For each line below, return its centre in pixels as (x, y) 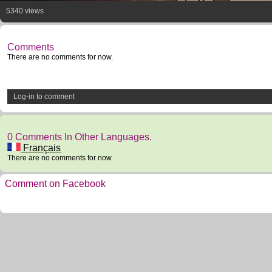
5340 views (25, 11)
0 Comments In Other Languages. (80, 137)
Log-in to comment (44, 97)
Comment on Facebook (55, 184)
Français (41, 148)
